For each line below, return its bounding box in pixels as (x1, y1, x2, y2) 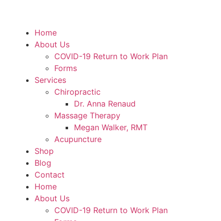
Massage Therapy (54, 110, 120, 120)
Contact (35, 170, 65, 180)
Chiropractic (54, 87, 101, 97)
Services (35, 75, 66, 85)
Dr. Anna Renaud (74, 99, 136, 109)
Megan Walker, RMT (74, 122, 147, 132)
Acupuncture (54, 134, 102, 144)
